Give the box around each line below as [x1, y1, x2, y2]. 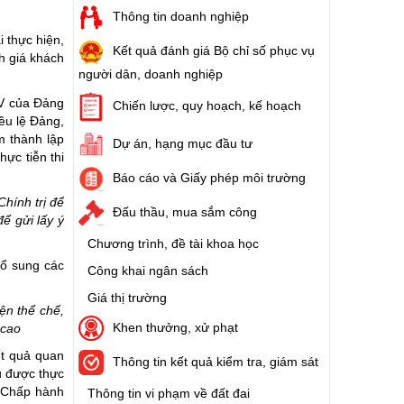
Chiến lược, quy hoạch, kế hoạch [113, 98, 301, 114]
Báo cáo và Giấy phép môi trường [113, 170, 306, 185]
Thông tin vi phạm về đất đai [87, 385, 250, 400]
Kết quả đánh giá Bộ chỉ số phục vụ [113, 43, 315, 59]
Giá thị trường [87, 289, 167, 305]
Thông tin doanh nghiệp [113, 8, 249, 23]
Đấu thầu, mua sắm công [113, 204, 257, 219]
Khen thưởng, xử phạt [113, 319, 238, 335]
